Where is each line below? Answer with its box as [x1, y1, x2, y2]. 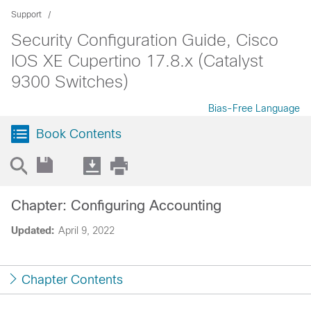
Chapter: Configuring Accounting [11, 198, 221, 213]
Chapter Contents [22, 273, 123, 287]
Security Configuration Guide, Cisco [11, 31, 278, 49]
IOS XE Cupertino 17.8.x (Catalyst [11, 51, 263, 70]
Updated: [11, 225, 54, 236]
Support [11, 10, 42, 19]
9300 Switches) [11, 72, 128, 91]
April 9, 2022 [58, 225, 115, 236]
